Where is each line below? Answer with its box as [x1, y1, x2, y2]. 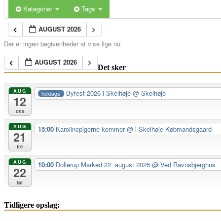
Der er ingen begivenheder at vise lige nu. [4, 38, 122, 48]
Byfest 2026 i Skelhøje [66, 88, 133, 98]
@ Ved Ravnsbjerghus [151, 159, 216, 169]
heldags [41, 89, 61, 97]
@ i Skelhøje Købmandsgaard [126, 124, 212, 134]
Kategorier [23, 3, 54, 13]
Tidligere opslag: [4, 201, 60, 210]
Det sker [97, 63, 126, 72]
